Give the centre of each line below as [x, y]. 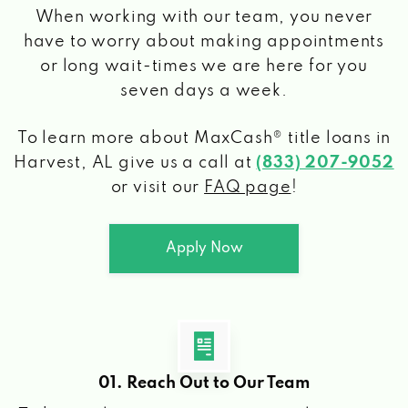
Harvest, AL [64, 163]
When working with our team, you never [204, 17]
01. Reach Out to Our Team [204, 383]
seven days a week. [204, 91]
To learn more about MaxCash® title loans [196, 138]
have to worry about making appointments [204, 41]
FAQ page [248, 187]
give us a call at [185, 163]
